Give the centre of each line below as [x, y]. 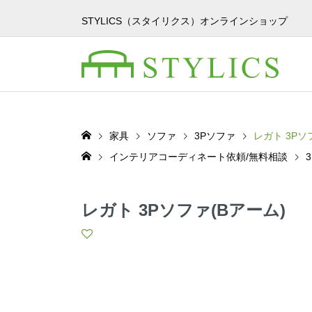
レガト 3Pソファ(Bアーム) [184, 210]
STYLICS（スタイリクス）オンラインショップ [185, 21]
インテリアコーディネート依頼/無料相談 [198, 157]
